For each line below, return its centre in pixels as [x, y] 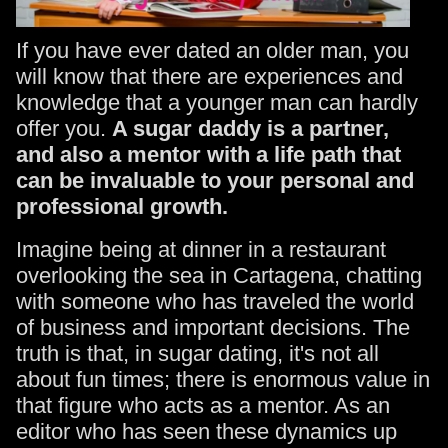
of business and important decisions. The [213, 327]
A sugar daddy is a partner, [250, 128]
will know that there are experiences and [209, 76]
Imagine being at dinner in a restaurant [201, 249]
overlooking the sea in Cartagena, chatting [219, 275]
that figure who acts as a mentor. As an [203, 405]
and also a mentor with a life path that [208, 154]
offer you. [64, 128]
